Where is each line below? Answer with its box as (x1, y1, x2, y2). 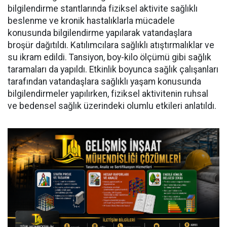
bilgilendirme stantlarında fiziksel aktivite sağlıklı (8, 4, 198, 14)
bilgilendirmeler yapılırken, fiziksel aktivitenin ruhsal (8, 89, 208, 99)
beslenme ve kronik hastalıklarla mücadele (8, 16, 175, 26)
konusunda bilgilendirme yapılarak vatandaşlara (8, 28, 192, 38)
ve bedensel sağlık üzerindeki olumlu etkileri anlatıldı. (8, 101, 216, 111)
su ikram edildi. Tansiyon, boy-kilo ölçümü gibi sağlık (8, 52, 211, 62)
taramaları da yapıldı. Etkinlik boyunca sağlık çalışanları (8, 64, 218, 74)
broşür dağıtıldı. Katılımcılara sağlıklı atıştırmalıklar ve (8, 40, 214, 50)
